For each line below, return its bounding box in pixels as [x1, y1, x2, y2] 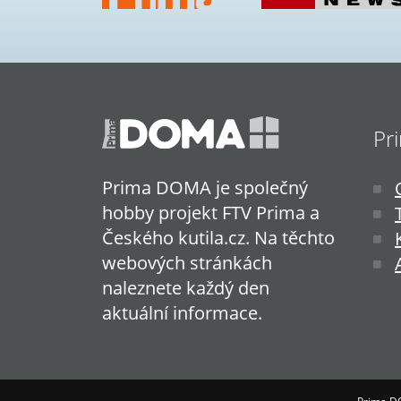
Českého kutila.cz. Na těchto [102, 226, 335, 251]
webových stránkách [102, 251, 272, 276]
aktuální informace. [102, 301, 262, 326]
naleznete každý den [102, 276, 269, 301]
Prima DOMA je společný [102, 175, 308, 200]
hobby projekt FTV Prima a [102, 200, 320, 226]
